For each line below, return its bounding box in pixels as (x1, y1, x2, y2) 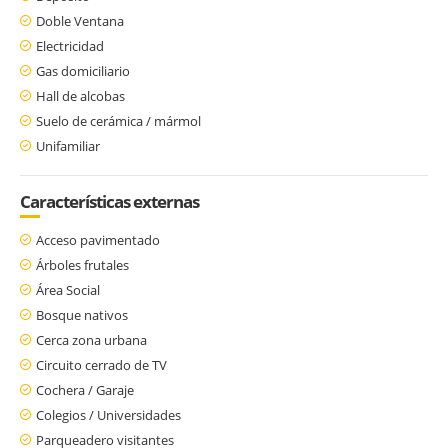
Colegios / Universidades (36, 405, 181, 424)
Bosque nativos (36, 305, 128, 324)
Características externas (20, 189, 199, 213)
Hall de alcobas (36, 86, 125, 105)
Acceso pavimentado (36, 230, 160, 249)
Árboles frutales (36, 255, 129, 274)
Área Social (36, 280, 100, 299)
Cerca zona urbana (36, 330, 147, 349)
